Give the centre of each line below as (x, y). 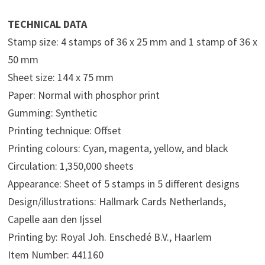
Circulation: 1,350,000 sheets (70, 166)
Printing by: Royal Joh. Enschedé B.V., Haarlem (109, 237)
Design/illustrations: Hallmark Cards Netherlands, (117, 201)
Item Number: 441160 (55, 254)
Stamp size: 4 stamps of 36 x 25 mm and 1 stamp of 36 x (132, 41)
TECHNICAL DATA (47, 24)
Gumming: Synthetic (52, 112)
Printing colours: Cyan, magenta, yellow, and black (118, 148)
